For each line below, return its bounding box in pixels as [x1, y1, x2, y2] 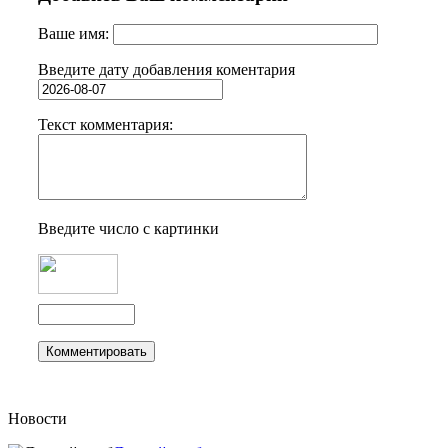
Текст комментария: [38, 116, 173, 134]
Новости [8, 410, 67, 428]
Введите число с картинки [38, 220, 219, 238]
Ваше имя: [38, 25, 113, 43]
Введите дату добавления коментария [38, 61, 295, 79]
